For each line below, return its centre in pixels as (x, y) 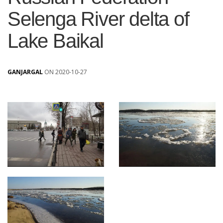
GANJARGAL (25, 72)
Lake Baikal (56, 41)
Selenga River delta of (98, 19)
